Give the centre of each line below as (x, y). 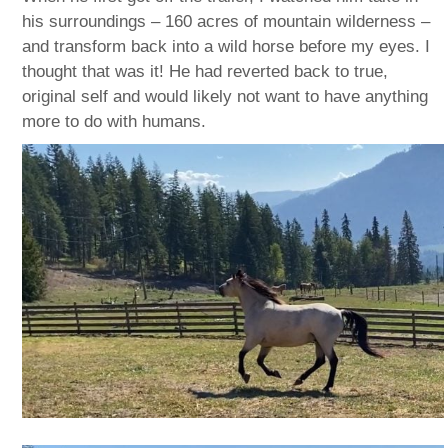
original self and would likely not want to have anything (225, 96)
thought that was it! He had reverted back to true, (205, 71)
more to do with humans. (114, 121)
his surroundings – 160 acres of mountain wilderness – (226, 21)
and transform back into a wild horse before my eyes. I (226, 46)
